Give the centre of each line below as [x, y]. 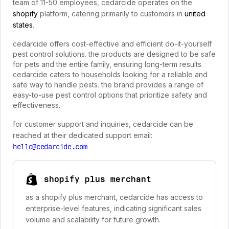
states [23, 25]
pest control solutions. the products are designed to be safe [114, 54]
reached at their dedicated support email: [83, 135]
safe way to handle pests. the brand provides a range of [108, 85]
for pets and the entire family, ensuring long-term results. [108, 64]
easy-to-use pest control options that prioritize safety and [110, 95]
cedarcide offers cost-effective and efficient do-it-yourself [112, 44]
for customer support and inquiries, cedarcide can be [103, 124]
